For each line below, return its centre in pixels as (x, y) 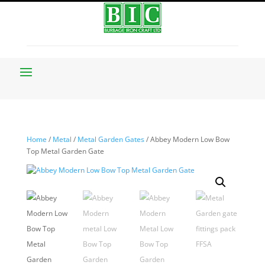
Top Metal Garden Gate (65, 151)
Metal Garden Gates (111, 139)
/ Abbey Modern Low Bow (187, 139)
